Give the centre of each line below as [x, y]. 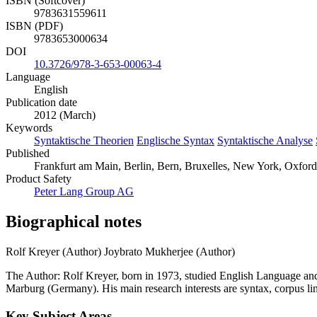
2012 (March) [65, 115]
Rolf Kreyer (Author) [53, 251]
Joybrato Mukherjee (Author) [169, 251]
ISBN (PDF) [34, 26]
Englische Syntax [175, 141]
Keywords [29, 128]
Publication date [41, 103]
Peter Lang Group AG [84, 192]
